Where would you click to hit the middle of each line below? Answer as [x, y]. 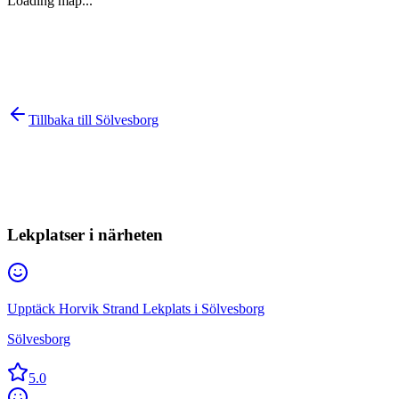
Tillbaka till [62, 120]
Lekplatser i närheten [85, 235]
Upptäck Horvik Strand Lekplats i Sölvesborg [136, 308]
